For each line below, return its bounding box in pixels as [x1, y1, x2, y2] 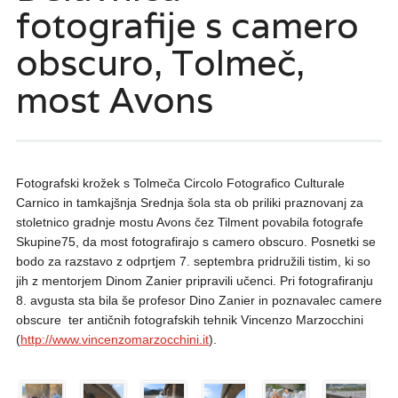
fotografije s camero [15, 2, 359, 48]
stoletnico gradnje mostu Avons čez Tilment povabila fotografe [15, 215, 363, 229]
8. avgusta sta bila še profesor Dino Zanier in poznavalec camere [15, 293, 382, 307]
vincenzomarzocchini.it [81, 332, 209, 346]
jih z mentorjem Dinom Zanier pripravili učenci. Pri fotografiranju [15, 274, 373, 288]
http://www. [20, 332, 82, 346]
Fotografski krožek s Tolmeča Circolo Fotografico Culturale [15, 176, 345, 190]
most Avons [15, 76, 213, 123]
